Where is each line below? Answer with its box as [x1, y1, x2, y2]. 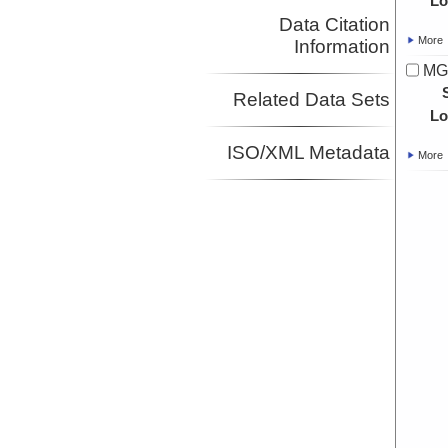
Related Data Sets [232, 89, 390, 111]
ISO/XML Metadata [226, 142, 390, 164]
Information [293, 36, 390, 58]
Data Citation [278, 14, 390, 36]
